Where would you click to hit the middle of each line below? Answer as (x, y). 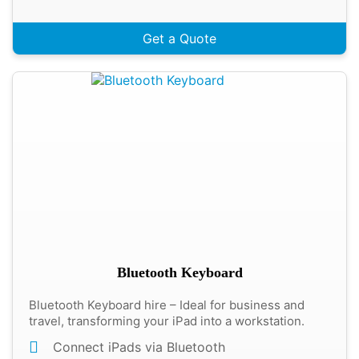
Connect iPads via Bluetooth (139, 347)
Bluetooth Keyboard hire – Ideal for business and (167, 305)
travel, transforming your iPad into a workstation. (167, 321)
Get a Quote (179, 38)
